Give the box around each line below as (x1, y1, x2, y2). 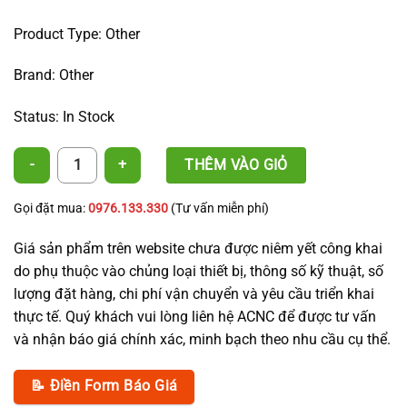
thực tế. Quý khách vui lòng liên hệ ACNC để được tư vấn (14, 307, 376, 325)
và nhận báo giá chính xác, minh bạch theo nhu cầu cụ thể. (14, 330, 391, 348)
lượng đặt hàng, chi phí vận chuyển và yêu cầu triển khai (14, 284, 374, 303)
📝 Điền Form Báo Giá (30, 377, 178, 394)
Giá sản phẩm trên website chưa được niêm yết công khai (14, 239, 382, 257)
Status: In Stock (14, 108, 114, 126)
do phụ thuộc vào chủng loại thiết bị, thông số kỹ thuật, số (14, 262, 383, 280)
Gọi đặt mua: (14, 200, 88, 215)
